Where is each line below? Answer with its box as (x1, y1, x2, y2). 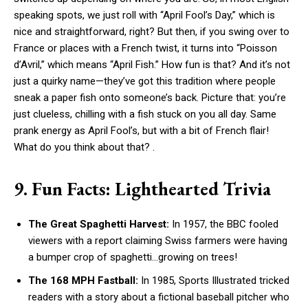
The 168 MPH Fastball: (28, 274, 138, 287)
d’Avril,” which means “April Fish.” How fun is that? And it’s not (14, 58, 290, 71)
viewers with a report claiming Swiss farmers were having (28, 234, 287, 247)
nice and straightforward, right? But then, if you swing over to (14, 25, 289, 38)
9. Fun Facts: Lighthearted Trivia (14, 177, 271, 201)
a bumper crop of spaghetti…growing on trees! (28, 251, 237, 264)
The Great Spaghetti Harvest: (28, 218, 169, 231)
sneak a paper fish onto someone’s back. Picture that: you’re (14, 91, 286, 104)
